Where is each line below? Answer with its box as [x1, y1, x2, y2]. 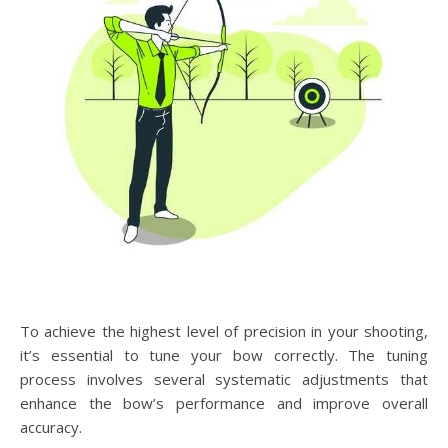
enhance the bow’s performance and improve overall [20, 392, 428, 413]
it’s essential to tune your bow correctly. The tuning [20, 344, 428, 365]
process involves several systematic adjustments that [20, 368, 428, 389]
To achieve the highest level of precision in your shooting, [20, 320, 428, 341]
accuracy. [20, 416, 82, 437]
